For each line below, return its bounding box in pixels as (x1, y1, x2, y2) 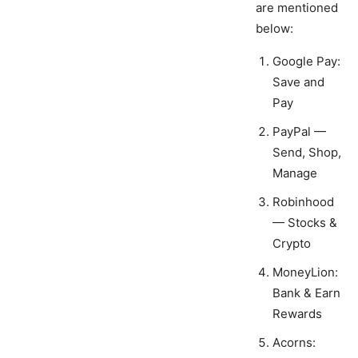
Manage (272, 165, 317, 181)
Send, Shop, (272, 145, 341, 161)
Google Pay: (272, 54, 340, 70)
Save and (272, 74, 324, 90)
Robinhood (272, 194, 334, 210)
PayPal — (272, 124, 326, 140)
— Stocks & (272, 215, 337, 231)
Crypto (272, 236, 311, 252)
